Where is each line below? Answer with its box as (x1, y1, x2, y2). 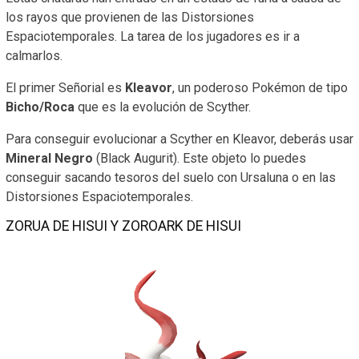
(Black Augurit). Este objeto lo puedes (93, 150, 306, 166)
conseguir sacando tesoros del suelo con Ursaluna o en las (6, 169, 336, 185)
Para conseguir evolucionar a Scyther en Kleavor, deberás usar (6, 131, 353, 147)
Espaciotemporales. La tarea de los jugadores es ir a (6, 28, 300, 44)
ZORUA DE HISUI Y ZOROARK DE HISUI (6, 217, 241, 234)
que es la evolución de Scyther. (75, 99, 251, 115)
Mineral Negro (6, 150, 93, 166)
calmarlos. (6, 47, 63, 63)
